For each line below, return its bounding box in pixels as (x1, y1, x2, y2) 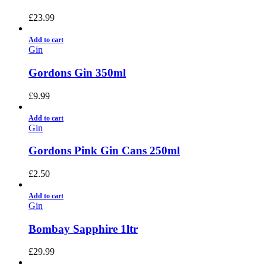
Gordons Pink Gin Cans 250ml (28, 144, 180, 157)
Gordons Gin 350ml (28, 66, 126, 79)
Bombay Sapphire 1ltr (28, 222, 138, 235)
